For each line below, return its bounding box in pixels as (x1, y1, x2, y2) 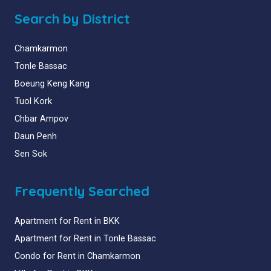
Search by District (15, 10, 130, 27)
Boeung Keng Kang (15, 78, 90, 89)
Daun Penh (15, 131, 57, 142)
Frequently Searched (15, 182, 149, 200)
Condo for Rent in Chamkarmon (15, 250, 140, 261)
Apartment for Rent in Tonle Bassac (15, 233, 156, 244)
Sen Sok (15, 148, 47, 159)
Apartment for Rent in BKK (15, 215, 120, 226)
